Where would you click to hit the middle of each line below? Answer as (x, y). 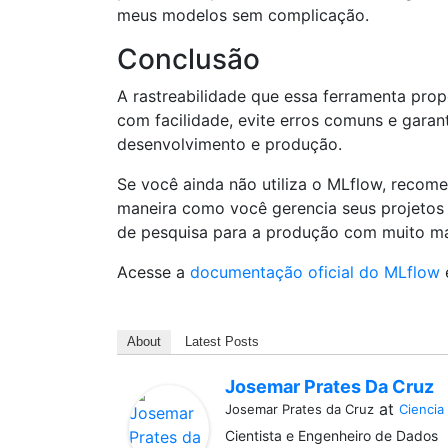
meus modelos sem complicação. (243, 15)
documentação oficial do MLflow (315, 272)
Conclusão (188, 59)
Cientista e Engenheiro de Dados (331, 435)
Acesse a (153, 272)
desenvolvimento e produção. (229, 144)
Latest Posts (222, 341)
